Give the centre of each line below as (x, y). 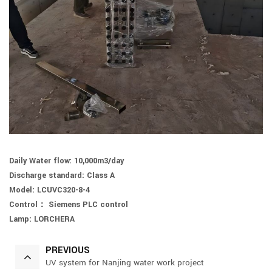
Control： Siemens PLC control (69, 205)
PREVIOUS (68, 251)
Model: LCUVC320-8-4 (49, 191)
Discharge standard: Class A (62, 176)
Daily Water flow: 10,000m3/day (66, 161)
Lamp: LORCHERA (42, 220)
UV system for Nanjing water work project (125, 263)
